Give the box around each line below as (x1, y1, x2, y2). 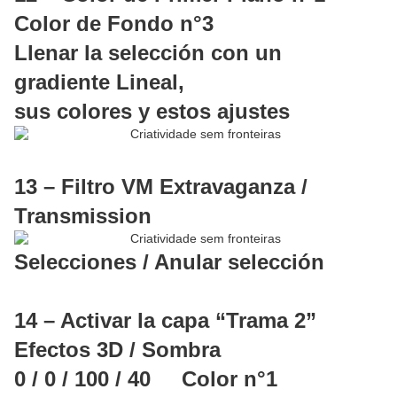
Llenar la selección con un (14, 41, 282, 66)
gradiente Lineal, (14, 70, 184, 95)
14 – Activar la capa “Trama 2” (14, 308, 316, 333)
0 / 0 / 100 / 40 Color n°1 (14, 367, 277, 392)
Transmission (14, 204, 152, 229)
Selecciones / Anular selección (14, 250, 324, 275)
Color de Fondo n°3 (14, 12, 214, 36)
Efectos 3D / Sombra (14, 338, 221, 362)
